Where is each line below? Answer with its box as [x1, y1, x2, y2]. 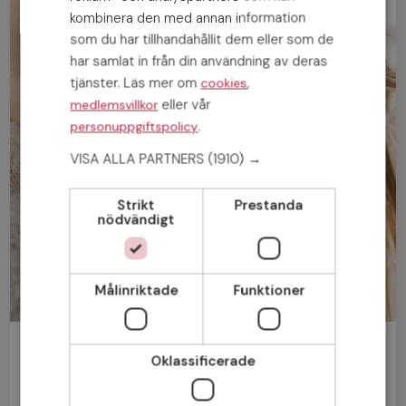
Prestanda [234, 196, 304, 214]
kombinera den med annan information [70, 8, 306, 26]
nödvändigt [97, 210, 175, 228]
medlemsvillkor [70, 96, 159, 112]
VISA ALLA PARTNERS [70, 150, 208, 168]
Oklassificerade [150, 352, 255, 370]
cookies [200, 74, 247, 91]
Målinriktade [94, 281, 179, 299]
